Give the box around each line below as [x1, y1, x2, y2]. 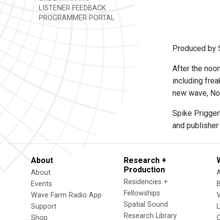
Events [31, 180, 52, 188]
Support [31, 202, 56, 211]
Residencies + [124, 178, 168, 186]
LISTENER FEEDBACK [37, 4, 106, 12]
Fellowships [124, 189, 160, 197]
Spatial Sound [124, 200, 168, 209]
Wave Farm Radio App [31, 191, 102, 199]
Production [124, 165, 165, 174]
